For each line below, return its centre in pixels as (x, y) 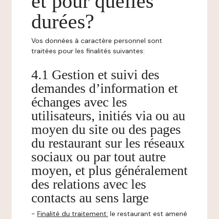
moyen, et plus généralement (109, 170)
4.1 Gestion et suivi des (95, 75)
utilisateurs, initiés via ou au (108, 116)
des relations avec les (89, 184)
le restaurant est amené (149, 214)
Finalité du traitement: (73, 214)
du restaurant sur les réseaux (108, 143)
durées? (63, 22)
